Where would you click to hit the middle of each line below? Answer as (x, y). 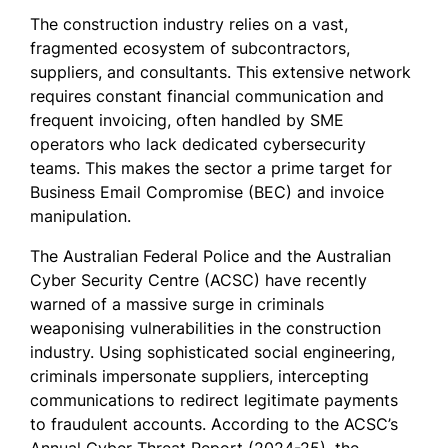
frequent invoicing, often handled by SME (187, 120)
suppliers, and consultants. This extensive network (220, 72)
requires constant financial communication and (207, 96)
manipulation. (80, 216)
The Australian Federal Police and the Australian (210, 256)
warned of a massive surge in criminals (177, 304)
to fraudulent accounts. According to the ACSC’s (214, 424)
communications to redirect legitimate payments (214, 400)
